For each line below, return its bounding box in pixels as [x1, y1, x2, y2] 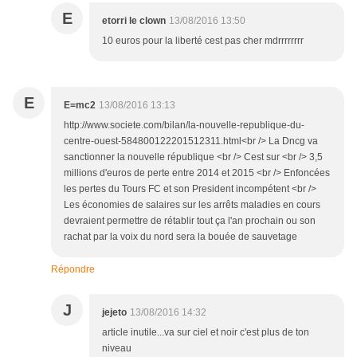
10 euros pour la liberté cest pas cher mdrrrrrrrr [102, 35, 304, 47]
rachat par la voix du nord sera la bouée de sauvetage [64, 231, 297, 243]
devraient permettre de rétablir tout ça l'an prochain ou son [64, 215, 316, 227]
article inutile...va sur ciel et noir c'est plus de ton [102, 327, 309, 339]
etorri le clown [102, 15, 166, 27]
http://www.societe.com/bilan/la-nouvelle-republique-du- [64, 120, 304, 131]
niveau [102, 343, 131, 355]
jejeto [102, 307, 127, 319]
